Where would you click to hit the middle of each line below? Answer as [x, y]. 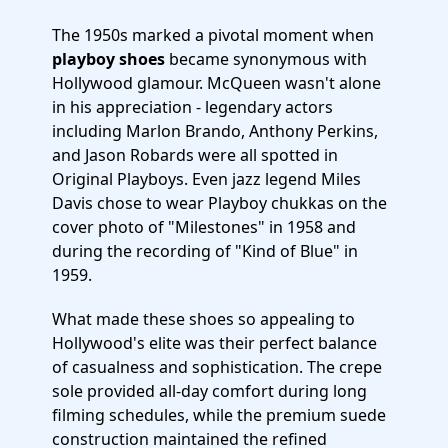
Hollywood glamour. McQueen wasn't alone [216, 83]
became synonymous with [266, 59]
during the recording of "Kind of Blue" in [205, 251]
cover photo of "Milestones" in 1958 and [204, 227]
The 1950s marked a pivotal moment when [213, 35]
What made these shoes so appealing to [203, 319]
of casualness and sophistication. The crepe [217, 367]
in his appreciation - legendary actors [192, 107]
